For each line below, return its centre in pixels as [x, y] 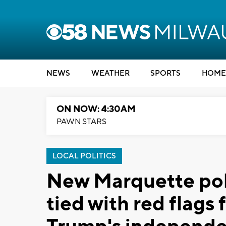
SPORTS [165, 73]
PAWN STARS [81, 122]
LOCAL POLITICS [84, 156]
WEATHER [110, 73]
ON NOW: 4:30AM [96, 109]
